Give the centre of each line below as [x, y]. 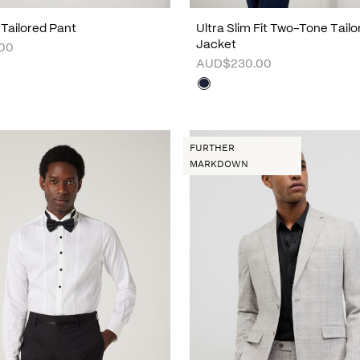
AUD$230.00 [234, 64]
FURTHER [213, 147]
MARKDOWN [219, 164]
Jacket [217, 45]
